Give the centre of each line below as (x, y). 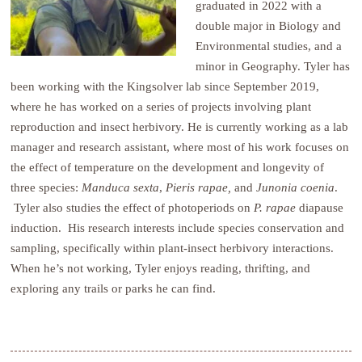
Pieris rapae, (200, 187)
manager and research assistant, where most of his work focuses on (180, 147)
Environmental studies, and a (269, 46)
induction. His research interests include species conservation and (178, 228)
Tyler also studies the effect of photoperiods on (133, 208)
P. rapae (275, 208)
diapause (320, 208)
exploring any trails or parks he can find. (114, 288)
